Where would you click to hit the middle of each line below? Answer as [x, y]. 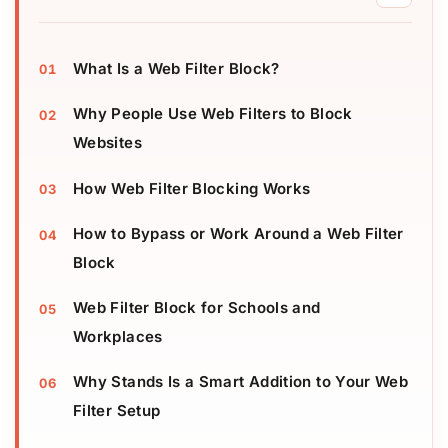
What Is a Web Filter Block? [176, 68]
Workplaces [118, 336]
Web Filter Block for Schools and [197, 307]
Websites [107, 142]
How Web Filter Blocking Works [192, 188]
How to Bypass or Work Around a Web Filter [238, 233]
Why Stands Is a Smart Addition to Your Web [241, 381]
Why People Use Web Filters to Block [213, 113]
